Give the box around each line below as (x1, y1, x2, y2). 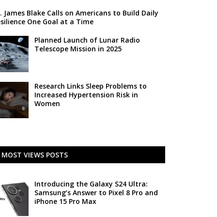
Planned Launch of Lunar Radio (34, 35, 140, 45)
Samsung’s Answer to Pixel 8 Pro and (34, 188, 158, 197)
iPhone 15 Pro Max (34, 197, 96, 206)
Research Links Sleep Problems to (34, 81, 147, 91)
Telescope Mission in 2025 (34, 44, 122, 53)
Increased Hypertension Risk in (34, 90, 138, 99)
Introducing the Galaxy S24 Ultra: (34, 179, 148, 188)
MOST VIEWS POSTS (1, 150, 68, 159)
